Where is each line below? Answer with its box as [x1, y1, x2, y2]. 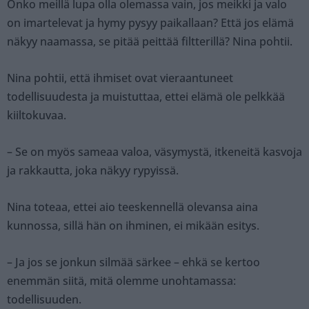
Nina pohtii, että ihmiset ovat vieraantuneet [7, 70, 233, 86]
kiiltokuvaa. [7, 108, 66, 123]
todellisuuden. [7, 292, 81, 308]
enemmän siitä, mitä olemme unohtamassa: [7, 273, 236, 289]
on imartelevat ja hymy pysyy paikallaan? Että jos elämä [7, 15, 294, 31]
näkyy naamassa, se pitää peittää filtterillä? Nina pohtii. [7, 34, 292, 50]
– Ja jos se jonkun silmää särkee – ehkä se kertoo [7, 255, 260, 270]
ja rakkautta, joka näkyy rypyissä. [7, 163, 179, 179]
